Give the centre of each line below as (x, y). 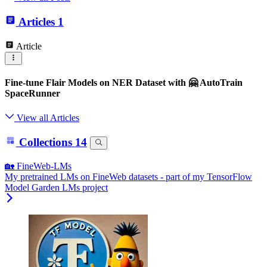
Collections (45, 142)
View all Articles (47, 118)
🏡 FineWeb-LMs (38, 166)
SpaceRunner (32, 94)
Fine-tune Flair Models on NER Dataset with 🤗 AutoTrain (124, 83)
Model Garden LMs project (56, 187)
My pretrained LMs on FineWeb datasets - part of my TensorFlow (128, 176)
